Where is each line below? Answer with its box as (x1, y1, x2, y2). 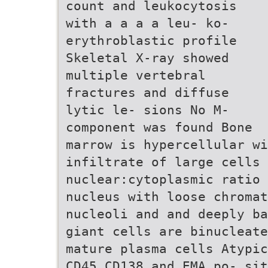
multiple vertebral (66, 68, 206, 83)
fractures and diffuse (66, 85, 229, 100)
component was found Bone (66, 120, 252, 135)
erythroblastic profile (66, 33, 237, 48)
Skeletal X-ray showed (66, 50, 229, 65)
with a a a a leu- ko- (66, 16, 229, 31)
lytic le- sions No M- (66, 102, 229, 117)
